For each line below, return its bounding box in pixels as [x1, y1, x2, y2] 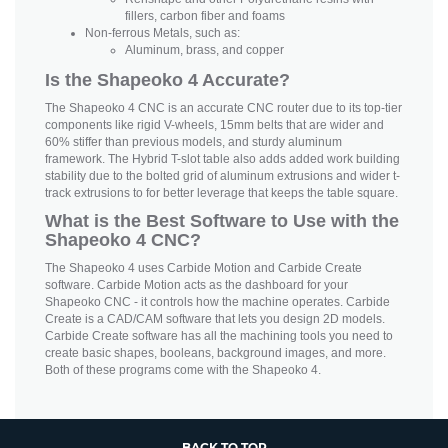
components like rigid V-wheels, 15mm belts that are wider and [45, 118, 384, 133]
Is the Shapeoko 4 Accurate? [45, 70, 290, 91]
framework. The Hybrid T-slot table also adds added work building [45, 152, 400, 167]
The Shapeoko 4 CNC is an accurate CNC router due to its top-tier [45, 101, 402, 116]
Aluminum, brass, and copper [125, 43, 284, 58]
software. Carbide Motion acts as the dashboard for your [45, 278, 348, 293]
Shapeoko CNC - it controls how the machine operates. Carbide [45, 295, 390, 310]
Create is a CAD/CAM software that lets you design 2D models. [45, 312, 385, 327]
